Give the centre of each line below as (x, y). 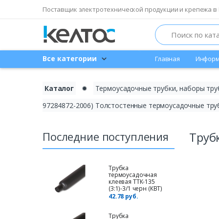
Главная (167, 59)
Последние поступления (106, 136)
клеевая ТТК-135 (132, 181)
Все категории (70, 59)
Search (165, 29)
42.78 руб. (123, 196)
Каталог (59, 88)
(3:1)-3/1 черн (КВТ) (136, 188)
